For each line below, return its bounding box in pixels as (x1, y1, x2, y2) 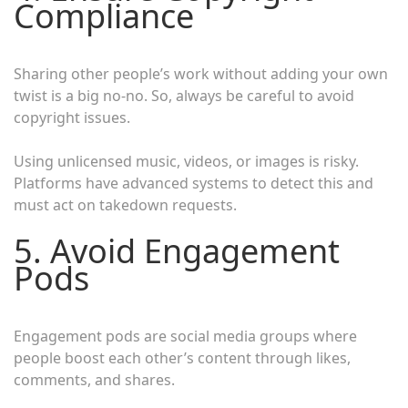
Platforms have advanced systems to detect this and (14, 172, 373, 193)
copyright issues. (14, 107, 130, 127)
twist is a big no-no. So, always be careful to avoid (14, 85, 354, 106)
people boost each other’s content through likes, (14, 347, 351, 368)
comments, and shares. (14, 369, 175, 390)
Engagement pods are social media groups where (14, 325, 357, 346)
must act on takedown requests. (14, 194, 237, 215)
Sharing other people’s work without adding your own (14, 63, 388, 84)
